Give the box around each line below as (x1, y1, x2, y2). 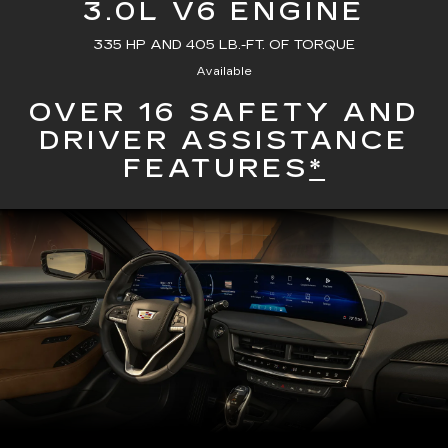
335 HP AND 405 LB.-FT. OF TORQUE (93, 37, 355, 54)
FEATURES (122, 153, 310, 185)
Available (196, 65, 252, 79)
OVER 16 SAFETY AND (29, 97, 419, 129)
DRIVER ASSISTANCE (38, 125, 410, 157)
